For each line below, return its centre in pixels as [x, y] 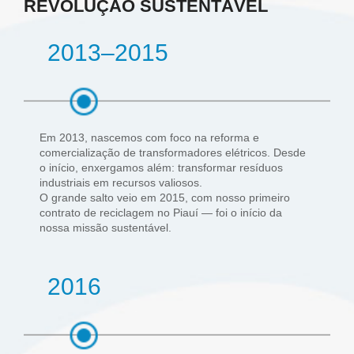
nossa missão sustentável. [105, 228]
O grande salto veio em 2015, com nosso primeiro [165, 198]
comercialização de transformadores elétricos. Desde [173, 153]
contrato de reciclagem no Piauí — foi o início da [161, 213]
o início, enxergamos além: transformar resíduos [161, 168]
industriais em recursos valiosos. [121, 183]
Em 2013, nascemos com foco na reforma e [149, 138]
